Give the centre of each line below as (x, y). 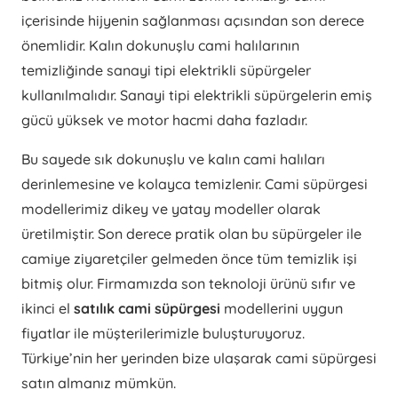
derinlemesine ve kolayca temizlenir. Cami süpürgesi (195, 184)
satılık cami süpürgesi (149, 309)
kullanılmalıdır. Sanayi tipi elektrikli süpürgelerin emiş (197, 96)
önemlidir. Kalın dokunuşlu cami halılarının (160, 46)
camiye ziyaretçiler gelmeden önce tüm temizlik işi (189, 259)
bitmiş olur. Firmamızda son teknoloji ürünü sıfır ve (188, 284)
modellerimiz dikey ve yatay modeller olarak (171, 209)
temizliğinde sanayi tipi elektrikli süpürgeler (166, 71)
